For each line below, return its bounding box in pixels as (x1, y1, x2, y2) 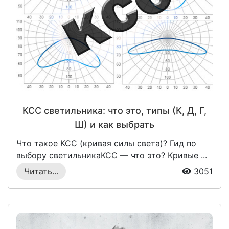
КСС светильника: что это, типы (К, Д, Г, (22, 105, 207, 117)
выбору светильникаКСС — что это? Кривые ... (16, 150, 207, 161)
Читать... (24, 166, 58, 177)
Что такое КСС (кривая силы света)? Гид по (16, 138, 196, 149)
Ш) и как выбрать (75, 119, 154, 130)
